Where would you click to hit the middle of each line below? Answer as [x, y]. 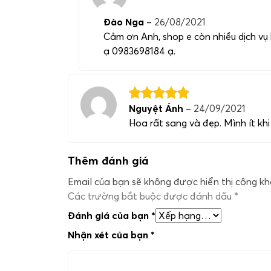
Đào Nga [125, 21]
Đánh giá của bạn [109, 215]
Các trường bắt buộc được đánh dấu [151, 196]
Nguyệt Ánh [157, 108]
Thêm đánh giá [108, 160]
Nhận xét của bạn [109, 234]
